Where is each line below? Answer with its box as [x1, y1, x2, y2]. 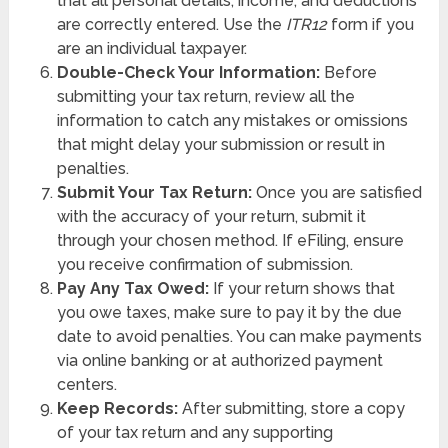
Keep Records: [56, 399, 178, 419]
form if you [326, 15, 414, 35]
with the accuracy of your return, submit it [56, 207, 366, 227]
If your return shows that [208, 279, 395, 299]
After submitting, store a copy [177, 399, 405, 419]
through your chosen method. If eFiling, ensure [56, 231, 404, 251]
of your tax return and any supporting [56, 423, 333, 443]
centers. [56, 375, 117, 395]
